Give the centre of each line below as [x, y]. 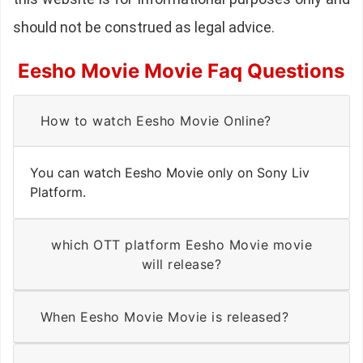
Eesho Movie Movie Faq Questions [181, 71]
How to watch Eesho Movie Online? [248, 121]
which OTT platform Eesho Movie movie [162, 245]
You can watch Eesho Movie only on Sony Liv [169, 173]
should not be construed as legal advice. [143, 28]
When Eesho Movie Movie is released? [228, 317]
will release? [181, 265]
